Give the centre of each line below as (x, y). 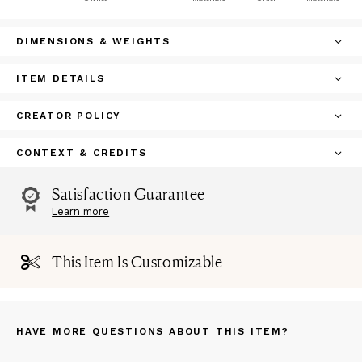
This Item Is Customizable (137, 261)
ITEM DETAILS (61, 79)
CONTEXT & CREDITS (82, 153)
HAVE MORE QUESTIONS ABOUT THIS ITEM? (153, 331)
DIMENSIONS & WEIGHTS (93, 42)
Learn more (81, 212)
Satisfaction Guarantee (128, 194)
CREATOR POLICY (69, 116)
